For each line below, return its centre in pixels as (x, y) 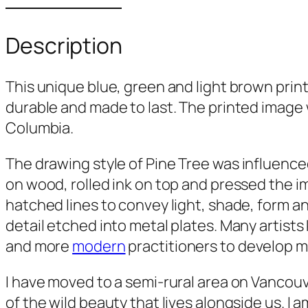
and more (39, 246)
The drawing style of (76, 163)
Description (64, 46)
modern (99, 246)
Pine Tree (178, 163)
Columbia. (40, 128)
